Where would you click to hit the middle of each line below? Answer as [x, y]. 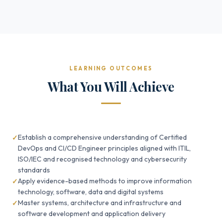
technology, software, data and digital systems [91, 192]
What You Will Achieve [111, 86]
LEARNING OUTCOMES [111, 68]
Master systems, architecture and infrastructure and [100, 203]
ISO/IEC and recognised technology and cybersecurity [102, 159]
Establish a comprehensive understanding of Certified [102, 137]
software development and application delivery [92, 214]
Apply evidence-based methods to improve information [105, 181]
